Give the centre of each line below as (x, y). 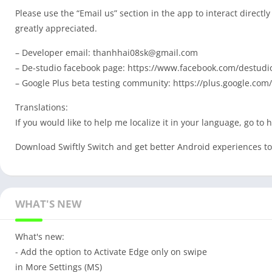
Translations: (42, 107)
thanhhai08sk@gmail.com (145, 52)
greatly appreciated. (56, 28)
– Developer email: (54, 52)
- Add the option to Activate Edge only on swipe (111, 251)
